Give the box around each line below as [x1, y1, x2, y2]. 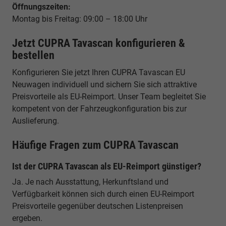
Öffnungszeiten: [12, 2, 71, 12]
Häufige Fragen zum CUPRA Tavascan [12, 138, 179, 151]
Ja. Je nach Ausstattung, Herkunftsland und [12, 177, 168, 187]
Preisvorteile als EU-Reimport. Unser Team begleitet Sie [12, 91, 206, 101]
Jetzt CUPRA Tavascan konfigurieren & [12, 36, 185, 49]
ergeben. [12, 213, 42, 223]
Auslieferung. [12, 116, 59, 126]
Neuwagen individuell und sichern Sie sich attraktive [12, 79, 197, 89]
